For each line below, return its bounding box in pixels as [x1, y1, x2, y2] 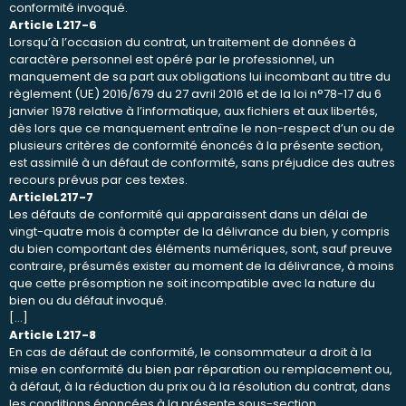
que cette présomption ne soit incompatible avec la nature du [9, 274, 375, 292]
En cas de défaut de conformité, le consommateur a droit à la [9, 343, 372, 361]
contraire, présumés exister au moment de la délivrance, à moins [9, 256, 394, 275]
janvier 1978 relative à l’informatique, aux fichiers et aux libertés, [9, 101, 378, 120]
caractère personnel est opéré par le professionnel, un [9, 50, 334, 68]
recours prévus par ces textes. [9, 170, 188, 188]
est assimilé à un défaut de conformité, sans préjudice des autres [9, 153, 395, 171]
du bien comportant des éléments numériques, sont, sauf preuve [9, 239, 392, 257]
